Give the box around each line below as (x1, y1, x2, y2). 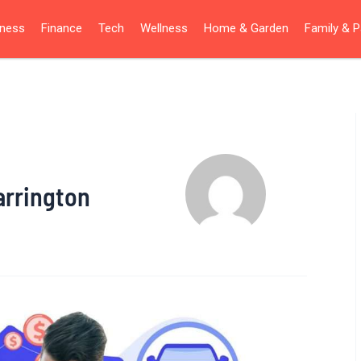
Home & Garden (204, 21, 288, 36)
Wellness (140, 21, 188, 36)
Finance (41, 21, 82, 36)
